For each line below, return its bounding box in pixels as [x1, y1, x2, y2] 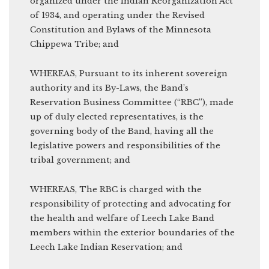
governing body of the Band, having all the [30, 125, 214, 136]
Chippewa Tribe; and [30, 38, 119, 49]
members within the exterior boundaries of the [30, 227, 235, 238]
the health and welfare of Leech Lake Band [30, 213, 214, 223]
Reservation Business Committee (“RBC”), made [30, 97, 234, 107]
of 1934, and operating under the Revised [30, 10, 205, 20]
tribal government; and [30, 154, 130, 165]
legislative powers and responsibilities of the [30, 140, 220, 151]
